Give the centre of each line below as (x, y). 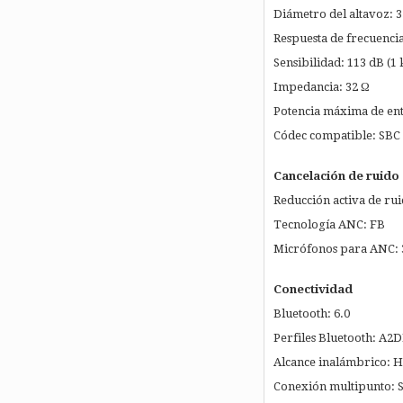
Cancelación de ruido (336, 176)
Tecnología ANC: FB (329, 225)
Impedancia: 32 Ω (321, 87)
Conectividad (313, 290)
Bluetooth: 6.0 (311, 314)
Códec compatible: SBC (336, 136)
